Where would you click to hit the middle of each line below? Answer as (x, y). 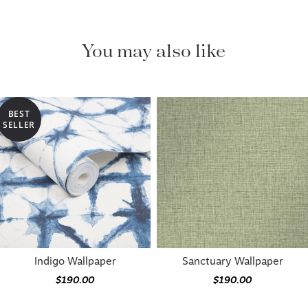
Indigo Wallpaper (75, 261)
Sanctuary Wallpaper (232, 261)
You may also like (154, 50)
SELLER (19, 124)
